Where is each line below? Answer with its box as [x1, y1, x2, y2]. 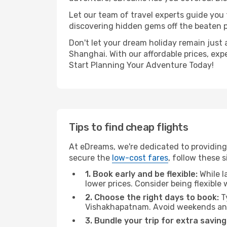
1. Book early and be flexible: [85, 169, 198, 179]
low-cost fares [112, 153, 168, 163]
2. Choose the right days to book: [85, 193, 219, 202]
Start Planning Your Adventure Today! [69, 60, 214, 70]
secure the [69, 153, 112, 163]
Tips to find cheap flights [69, 121, 188, 133]
